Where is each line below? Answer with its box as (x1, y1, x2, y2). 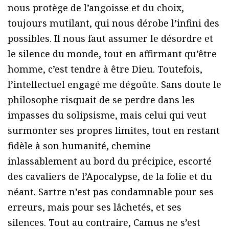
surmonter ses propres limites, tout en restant (8, 124, 220, 137)
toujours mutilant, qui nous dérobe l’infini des (8, 17, 219, 30)
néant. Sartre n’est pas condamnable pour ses (8, 186, 214, 198)
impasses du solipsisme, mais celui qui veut (8, 109, 207, 122)
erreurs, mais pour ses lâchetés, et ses (8, 201, 181, 214)
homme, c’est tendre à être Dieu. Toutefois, (8, 63, 202, 76)
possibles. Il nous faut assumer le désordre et (8, 32, 213, 45)
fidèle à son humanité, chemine (8, 140, 151, 152)
